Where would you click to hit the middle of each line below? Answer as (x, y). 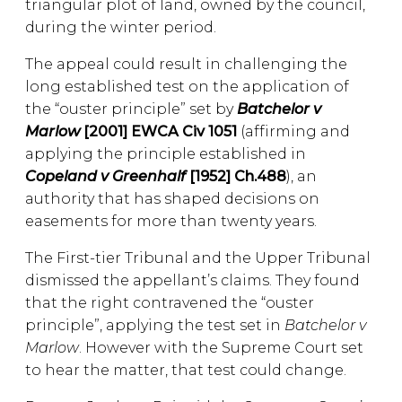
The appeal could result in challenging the (186, 64)
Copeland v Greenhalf (105, 176)
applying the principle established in (166, 154)
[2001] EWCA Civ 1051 (160, 131)
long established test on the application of (187, 87)
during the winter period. (121, 27)
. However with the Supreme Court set (221, 348)
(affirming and (295, 131)
